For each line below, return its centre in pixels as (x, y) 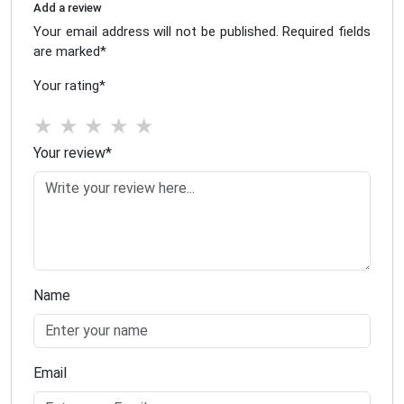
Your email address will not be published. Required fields (202, 31)
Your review (69, 152)
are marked (67, 51)
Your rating (66, 85)
